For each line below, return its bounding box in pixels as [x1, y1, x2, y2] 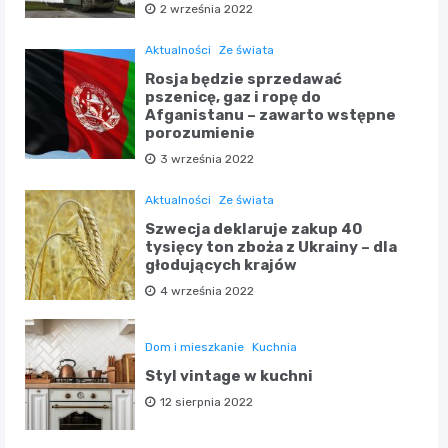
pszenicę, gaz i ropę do [145, 88, 322, 107]
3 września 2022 [160, 152, 255, 167]
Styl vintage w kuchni [145, 367, 314, 386]
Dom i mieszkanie [145, 340, 245, 355]
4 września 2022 [160, 284, 255, 299]
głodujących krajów [145, 256, 298, 275]
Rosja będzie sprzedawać [145, 70, 343, 89]
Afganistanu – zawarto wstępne [145, 106, 397, 125]
